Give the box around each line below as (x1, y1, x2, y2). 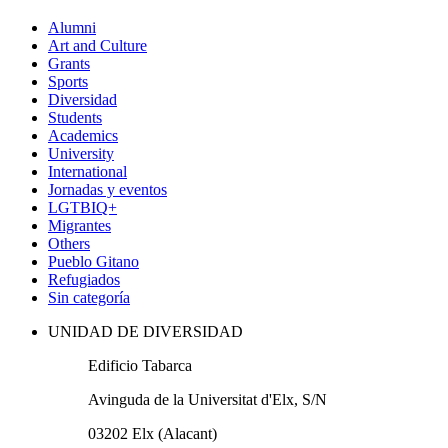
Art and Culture (48, 37, 147, 55)
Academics (48, 127, 118, 145)
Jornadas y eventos (48, 181, 167, 199)
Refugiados (48, 271, 120, 289)
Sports (48, 73, 88, 91)
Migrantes (48, 217, 111, 235)
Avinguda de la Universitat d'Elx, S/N (88, 391, 327, 409)
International (48, 163, 127, 181)
